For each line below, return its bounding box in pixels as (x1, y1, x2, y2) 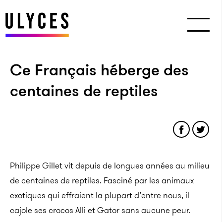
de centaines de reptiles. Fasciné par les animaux (10, 174, 194, 186)
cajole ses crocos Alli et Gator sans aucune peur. (10, 204, 190, 216)
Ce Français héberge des (10, 58, 189, 81)
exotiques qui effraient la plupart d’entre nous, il (10, 189, 189, 201)
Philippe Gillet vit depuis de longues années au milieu (10, 160, 210, 171)
